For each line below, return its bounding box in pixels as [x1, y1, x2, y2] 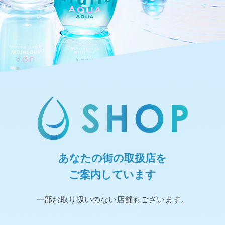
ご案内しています [69, 168, 156, 181]
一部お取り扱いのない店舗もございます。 [36, 195, 189, 204]
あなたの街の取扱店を [58, 152, 167, 164]
